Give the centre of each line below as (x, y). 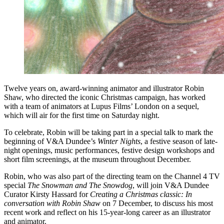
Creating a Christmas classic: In (141, 194)
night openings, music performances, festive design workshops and (109, 150)
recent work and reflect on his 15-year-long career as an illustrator (107, 212)
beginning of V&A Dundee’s (51, 141)
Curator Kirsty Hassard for (47, 194)
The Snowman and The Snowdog (80, 185)
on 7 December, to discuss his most (157, 203)
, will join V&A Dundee (171, 185)
